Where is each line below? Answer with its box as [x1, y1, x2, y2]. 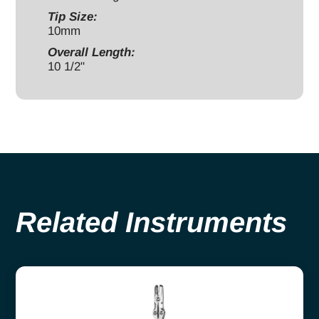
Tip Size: [48, 9, 98, 23]
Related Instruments [16, 206, 287, 238]
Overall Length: [48, 45, 135, 59]
